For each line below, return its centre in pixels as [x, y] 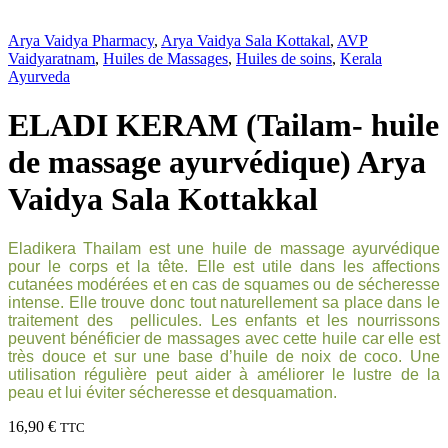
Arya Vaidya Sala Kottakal [245, 40]
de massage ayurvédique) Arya [217, 162]
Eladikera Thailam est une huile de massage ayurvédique [224, 248]
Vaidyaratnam [51, 58]
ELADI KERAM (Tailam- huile [223, 125]
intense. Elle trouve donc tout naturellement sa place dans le [224, 302]
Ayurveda [39, 76]
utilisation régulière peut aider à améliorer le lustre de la [224, 374]
